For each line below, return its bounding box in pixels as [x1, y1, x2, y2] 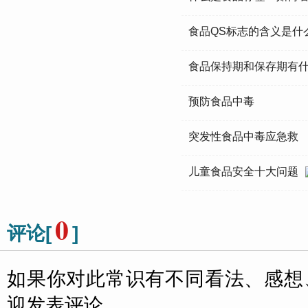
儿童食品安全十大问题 [188, 166, 298, 177]
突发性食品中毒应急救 [188, 131, 298, 142]
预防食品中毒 [188, 96, 254, 107]
